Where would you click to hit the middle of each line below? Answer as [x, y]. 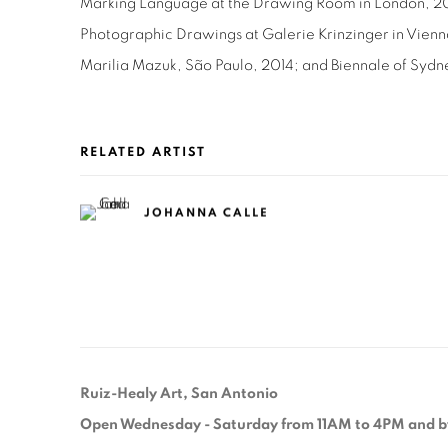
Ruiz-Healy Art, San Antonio [179, 393]
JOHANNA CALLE [206, 212]
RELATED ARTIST [143, 152]
